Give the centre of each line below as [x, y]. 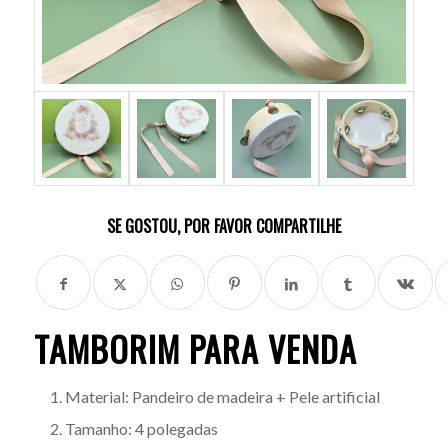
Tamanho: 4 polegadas [141, 428]
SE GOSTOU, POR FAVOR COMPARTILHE [223, 225]
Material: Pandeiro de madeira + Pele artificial [222, 396]
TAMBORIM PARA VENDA [195, 348]
